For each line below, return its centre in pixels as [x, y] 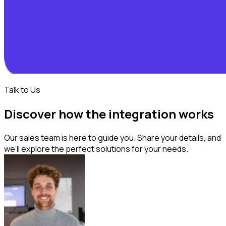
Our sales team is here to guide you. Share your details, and [112, 137]
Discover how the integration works [109, 114]
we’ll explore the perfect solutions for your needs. [96, 149]
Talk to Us [22, 90]
